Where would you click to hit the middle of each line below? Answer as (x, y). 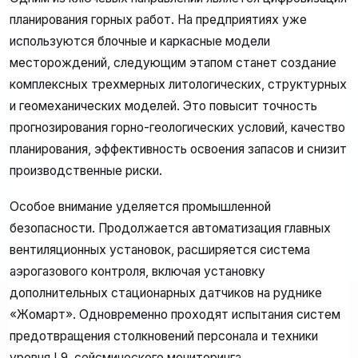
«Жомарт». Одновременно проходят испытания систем (175, 315)
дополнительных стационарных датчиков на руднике (166, 293)
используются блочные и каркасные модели (140, 41)
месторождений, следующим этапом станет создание (173, 62)
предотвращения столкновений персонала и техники (164, 336)
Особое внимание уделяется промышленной (140, 207)
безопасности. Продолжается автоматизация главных (170, 229)
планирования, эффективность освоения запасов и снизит (178, 149)
